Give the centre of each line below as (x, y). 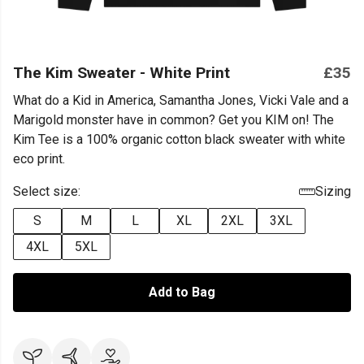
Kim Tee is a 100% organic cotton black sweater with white (179, 139)
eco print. (39, 159)
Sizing (333, 191)
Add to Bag (182, 292)
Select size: (47, 191)
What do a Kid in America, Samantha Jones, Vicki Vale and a (181, 100)
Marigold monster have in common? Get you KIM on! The (173, 120)
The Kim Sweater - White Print (121, 73)
